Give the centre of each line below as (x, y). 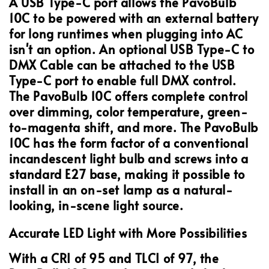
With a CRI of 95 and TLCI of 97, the (114, 258)
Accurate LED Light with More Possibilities (128, 233)
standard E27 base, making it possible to (127, 174)
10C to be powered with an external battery (134, 18)
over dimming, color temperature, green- (128, 111)
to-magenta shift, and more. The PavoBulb (134, 127)
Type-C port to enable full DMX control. (123, 80)
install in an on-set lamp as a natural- (121, 189)
